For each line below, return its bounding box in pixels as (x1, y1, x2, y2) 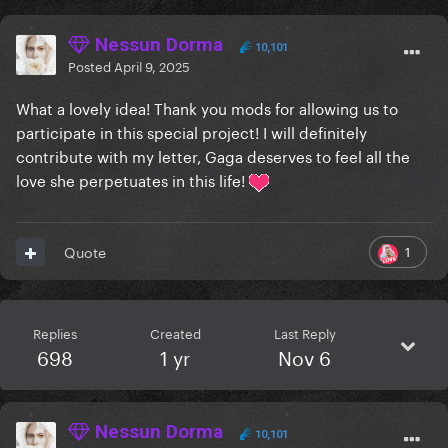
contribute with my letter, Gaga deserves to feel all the (16, 143, 410, 168)
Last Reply (273, 322, 336, 343)
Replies (32, 322, 77, 343)
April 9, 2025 (114, 55, 190, 76)
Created (149, 322, 201, 343)
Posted (68, 55, 114, 76)
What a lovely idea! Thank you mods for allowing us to (16, 95, 398, 120)
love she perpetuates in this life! (16, 167, 249, 192)
